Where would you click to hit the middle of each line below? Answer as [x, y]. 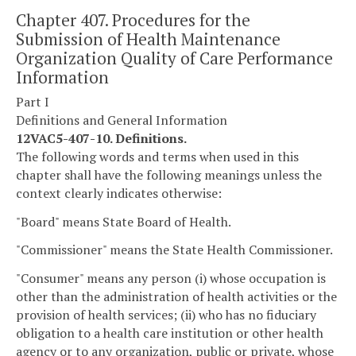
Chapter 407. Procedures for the [133, 19]
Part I [33, 101]
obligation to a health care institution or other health [170, 333]
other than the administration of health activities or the [176, 297]
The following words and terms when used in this [157, 156]
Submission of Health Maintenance [148, 39]
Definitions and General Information [122, 120]
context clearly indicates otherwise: [119, 193]
